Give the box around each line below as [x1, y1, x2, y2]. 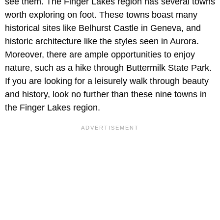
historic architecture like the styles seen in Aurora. [5, 36, 199, 47]
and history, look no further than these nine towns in [5, 89, 207, 100]
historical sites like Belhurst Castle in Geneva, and [5, 23, 201, 33]
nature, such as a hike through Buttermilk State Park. [5, 63, 212, 73]
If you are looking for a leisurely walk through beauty [5, 76, 209, 86]
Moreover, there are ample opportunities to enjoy [5, 50, 195, 60]
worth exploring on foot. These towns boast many [5, 10, 197, 20]
